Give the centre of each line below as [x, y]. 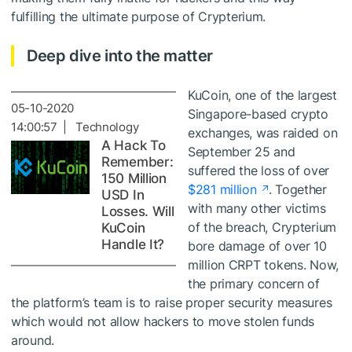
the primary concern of [254, 283]
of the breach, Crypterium [262, 227]
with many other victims [257, 208]
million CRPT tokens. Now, [264, 264]
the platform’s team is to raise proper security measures [172, 302]
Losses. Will [138, 211]
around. [33, 340]
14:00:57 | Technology [75, 126]
